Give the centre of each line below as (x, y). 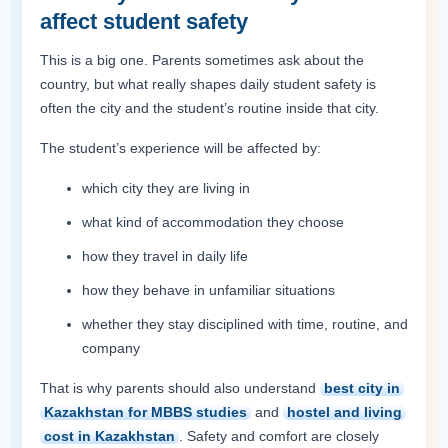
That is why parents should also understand (180, 388)
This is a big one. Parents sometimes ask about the (202, 60)
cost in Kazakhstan (109, 436)
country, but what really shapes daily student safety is (208, 84)
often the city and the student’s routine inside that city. (209, 108)
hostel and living (344, 412)
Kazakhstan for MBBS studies (145, 412)
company (111, 348)
